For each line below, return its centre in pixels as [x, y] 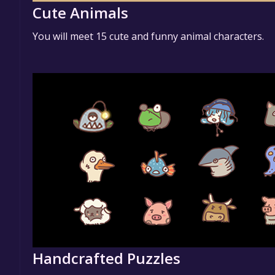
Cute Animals [80, 13]
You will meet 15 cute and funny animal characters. [148, 36]
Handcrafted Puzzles [107, 258]
